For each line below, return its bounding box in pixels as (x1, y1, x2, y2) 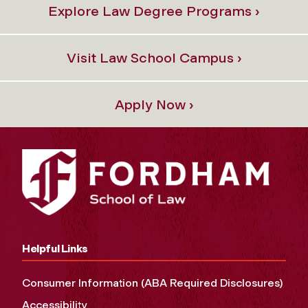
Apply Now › (114, 96, 194, 113)
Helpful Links (22, 241, 88, 255)
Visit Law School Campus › (66, 49, 242, 67)
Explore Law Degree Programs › (48, 3, 260, 20)
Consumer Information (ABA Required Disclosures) (22, 276, 283, 289)
